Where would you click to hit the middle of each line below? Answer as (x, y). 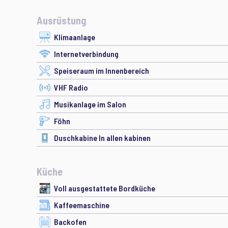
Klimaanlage (75, 37)
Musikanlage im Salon (90, 104)
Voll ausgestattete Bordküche (105, 188)
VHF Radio (71, 87)
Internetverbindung (86, 54)
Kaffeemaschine (82, 205)
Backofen (70, 222)
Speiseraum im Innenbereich (102, 70)
